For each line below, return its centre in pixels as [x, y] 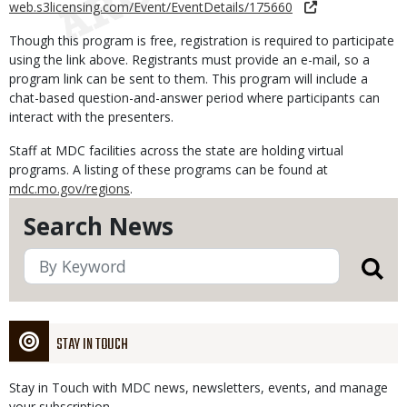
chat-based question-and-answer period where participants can [194, 98]
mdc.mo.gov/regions [69, 189]
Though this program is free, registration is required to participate [202, 40]
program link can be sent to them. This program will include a [189, 79]
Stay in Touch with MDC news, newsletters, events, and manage [199, 387]
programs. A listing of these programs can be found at [169, 169]
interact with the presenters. [91, 117]
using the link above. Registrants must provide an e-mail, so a [189, 60]
